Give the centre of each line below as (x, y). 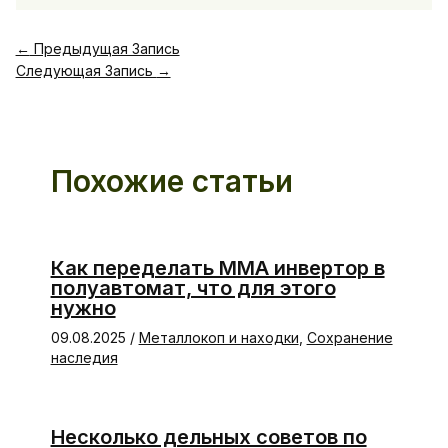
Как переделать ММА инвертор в (217, 267)
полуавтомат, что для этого (193, 287)
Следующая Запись (86, 70)
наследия (84, 357)
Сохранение (349, 337)
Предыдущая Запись (104, 48)
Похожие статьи (171, 180)
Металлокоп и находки (218, 337)
